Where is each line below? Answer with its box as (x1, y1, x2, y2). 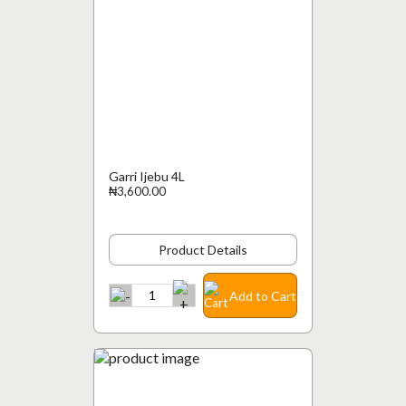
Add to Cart (229, 287, 296, 304)
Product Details (159, 242, 247, 257)
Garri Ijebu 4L (109, 169, 185, 184)
